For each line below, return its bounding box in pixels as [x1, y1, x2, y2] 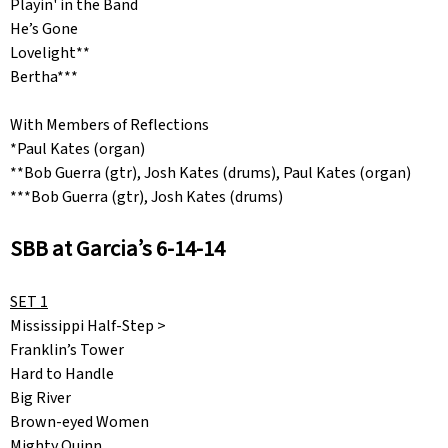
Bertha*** [10, 66, 78, 89]
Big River [10, 387, 71, 410]
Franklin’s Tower [10, 339, 124, 362]
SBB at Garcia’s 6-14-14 [10, 233, 225, 266]
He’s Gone [10, 18, 78, 41]
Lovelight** [10, 42, 90, 65]
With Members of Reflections [10, 114, 212, 137]
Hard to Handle [10, 363, 114, 386]
